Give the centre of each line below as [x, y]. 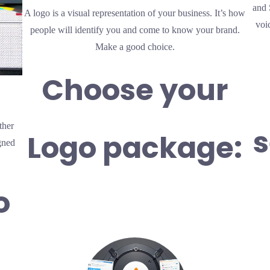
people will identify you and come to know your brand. [135, 30]
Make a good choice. [135, 47]
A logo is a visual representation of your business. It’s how [135, 13]
